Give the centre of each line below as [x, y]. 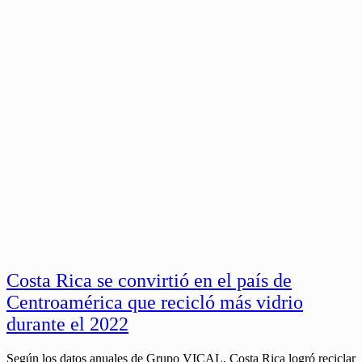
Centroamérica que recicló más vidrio [155, 303]
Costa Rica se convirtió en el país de [149, 281]
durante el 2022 [67, 324]
